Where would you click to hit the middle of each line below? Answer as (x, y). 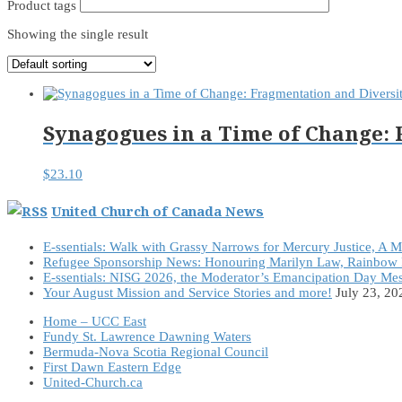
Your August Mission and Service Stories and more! (188, 293)
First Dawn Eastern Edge (112, 367)
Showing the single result (78, 34)
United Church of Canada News (157, 211)
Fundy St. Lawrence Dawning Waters (147, 337)
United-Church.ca (93, 383)
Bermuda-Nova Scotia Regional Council (156, 352)
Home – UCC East (95, 322)
